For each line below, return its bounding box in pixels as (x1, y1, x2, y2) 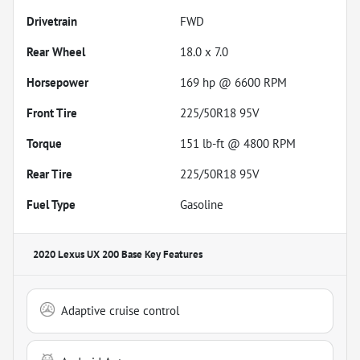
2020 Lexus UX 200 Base (33, 247, 142, 261)
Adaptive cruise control (61, 302, 179, 318)
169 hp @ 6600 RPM (180, 74, 287, 90)
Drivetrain (27, 13, 77, 29)
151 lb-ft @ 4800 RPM (180, 135, 296, 151)
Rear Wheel (27, 43, 85, 59)
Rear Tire (27, 166, 72, 182)
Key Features (142, 247, 202, 261)
